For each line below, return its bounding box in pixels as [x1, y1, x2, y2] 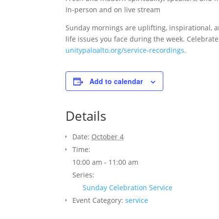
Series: [72, 170, 95, 179]
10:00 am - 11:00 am [72, 157, 139, 167]
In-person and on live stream [66, 5, 161, 14]
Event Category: [72, 196, 124, 205]
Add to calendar [89, 76, 143, 86]
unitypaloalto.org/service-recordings [66, 45, 185, 55]
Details [66, 107, 107, 125]
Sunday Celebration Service [83, 183, 173, 192]
